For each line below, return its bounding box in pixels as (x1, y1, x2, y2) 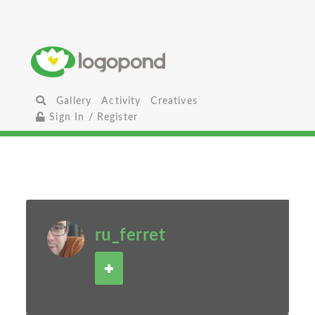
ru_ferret (94, 227, 166, 244)
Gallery (56, 96, 92, 106)
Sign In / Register (46, 112, 139, 122)
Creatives (150, 96, 198, 106)
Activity (101, 96, 141, 106)
